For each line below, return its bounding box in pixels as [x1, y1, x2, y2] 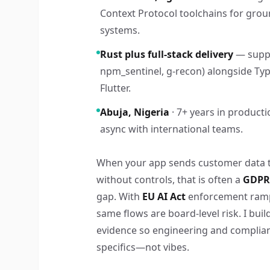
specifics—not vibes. [96, 240, 189, 254]
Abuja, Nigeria [100, 105, 169, 119]
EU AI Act [142, 190, 186, 203]
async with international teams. [100, 122, 243, 136]
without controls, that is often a [96, 173, 240, 186]
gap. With [96, 190, 140, 203]
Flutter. [100, 81, 131, 95]
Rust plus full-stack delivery [100, 48, 233, 61]
